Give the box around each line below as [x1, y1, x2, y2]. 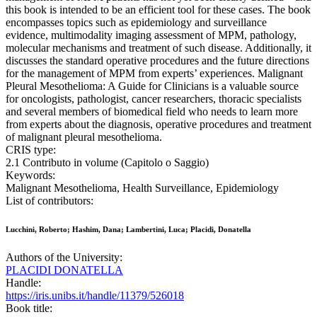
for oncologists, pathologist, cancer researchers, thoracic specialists [6, 93, 301, 105]
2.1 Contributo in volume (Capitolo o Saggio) [6, 156, 209, 169]
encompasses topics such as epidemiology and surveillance [6, 16, 267, 29]
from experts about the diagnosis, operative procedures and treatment [6, 118, 311, 131]
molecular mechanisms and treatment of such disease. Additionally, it [6, 42, 311, 54]
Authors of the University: [6, 251, 122, 264]
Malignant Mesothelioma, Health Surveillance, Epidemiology [6, 182, 279, 195]
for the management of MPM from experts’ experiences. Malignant [6, 67, 303, 80]
